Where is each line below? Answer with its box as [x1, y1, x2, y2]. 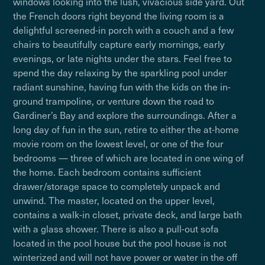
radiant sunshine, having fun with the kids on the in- [13, 79, 231, 93]
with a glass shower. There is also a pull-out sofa [13, 221, 219, 235]
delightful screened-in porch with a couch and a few [13, 22, 234, 37]
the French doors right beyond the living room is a [13, 8, 225, 22]
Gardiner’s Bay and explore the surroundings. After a [13, 108, 237, 122]
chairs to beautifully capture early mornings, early [13, 37, 225, 51]
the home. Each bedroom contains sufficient [13, 164, 202, 179]
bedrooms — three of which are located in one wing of [13, 150, 244, 164]
